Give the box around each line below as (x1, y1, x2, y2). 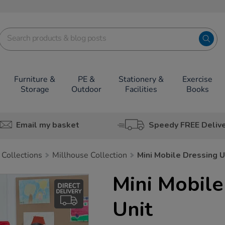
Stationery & (118, 74, 164, 85)
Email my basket (16, 119, 79, 131)
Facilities (125, 84, 157, 95)
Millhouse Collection (52, 150, 127, 161)
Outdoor (71, 84, 101, 95)
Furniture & (14, 74, 56, 85)
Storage (20, 84, 49, 95)
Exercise (182, 74, 213, 85)
